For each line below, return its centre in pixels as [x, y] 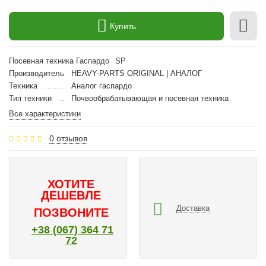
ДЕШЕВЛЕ [71, 195]
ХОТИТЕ [71, 184]
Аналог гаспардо [101, 86]
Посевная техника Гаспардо [59, 61]
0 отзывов [68, 138]
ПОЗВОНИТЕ [71, 213]
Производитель [37, 73]
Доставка [193, 208]
